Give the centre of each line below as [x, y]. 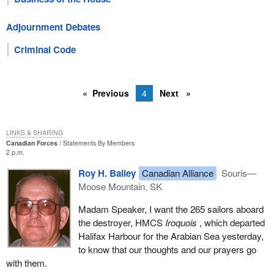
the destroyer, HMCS [121, 222]
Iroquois [181, 222]
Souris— [238, 172]
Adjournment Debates [53, 27]
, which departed [231, 222]
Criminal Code [45, 50]
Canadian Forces [31, 143]
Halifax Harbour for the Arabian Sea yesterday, [171, 235]
